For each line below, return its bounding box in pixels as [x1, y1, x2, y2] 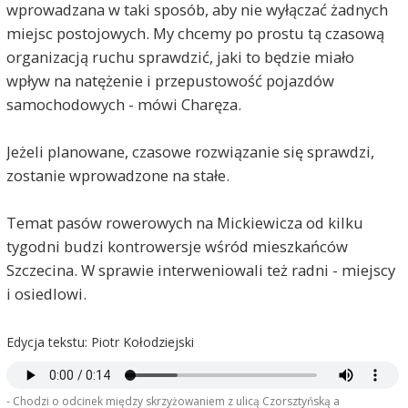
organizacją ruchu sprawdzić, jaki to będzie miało [5, 46, 354, 68]
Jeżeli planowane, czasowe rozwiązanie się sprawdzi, [5, 141, 374, 163]
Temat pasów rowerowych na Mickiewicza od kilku [5, 212, 363, 234]
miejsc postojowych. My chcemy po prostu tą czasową [5, 23, 384, 45]
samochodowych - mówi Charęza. [5, 94, 241, 116]
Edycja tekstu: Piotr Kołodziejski [5, 333, 194, 352]
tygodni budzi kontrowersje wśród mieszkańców [5, 236, 348, 258]
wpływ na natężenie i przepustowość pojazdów [5, 70, 334, 92]
